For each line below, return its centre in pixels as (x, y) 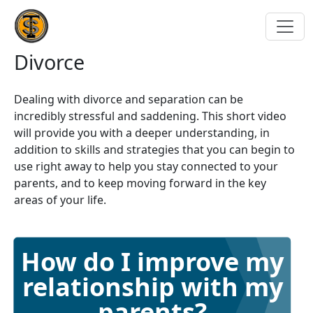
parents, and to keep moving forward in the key (140, 183)
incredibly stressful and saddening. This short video (150, 116)
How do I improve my (152, 261)
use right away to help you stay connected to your (146, 166)
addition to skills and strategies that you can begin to (154, 150)
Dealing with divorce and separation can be (129, 99)
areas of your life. (60, 200)
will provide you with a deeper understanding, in (142, 133)
